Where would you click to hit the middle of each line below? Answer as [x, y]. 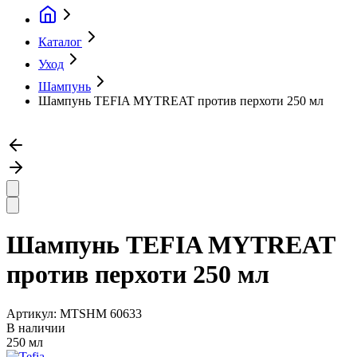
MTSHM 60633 [101, 313]
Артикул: [33, 313]
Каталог [60, 42]
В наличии [36, 328]
